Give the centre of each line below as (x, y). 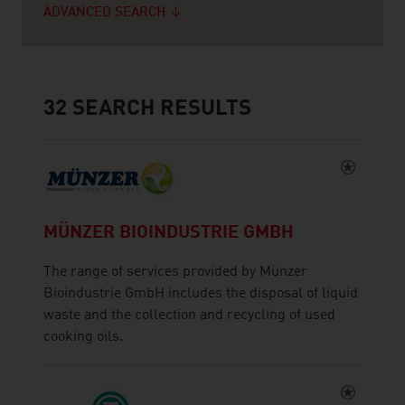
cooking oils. (83, 338)
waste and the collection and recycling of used (189, 316)
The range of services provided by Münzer (175, 273)
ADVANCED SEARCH (104, 13)
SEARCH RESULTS (159, 109)
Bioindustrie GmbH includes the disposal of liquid (201, 294)
